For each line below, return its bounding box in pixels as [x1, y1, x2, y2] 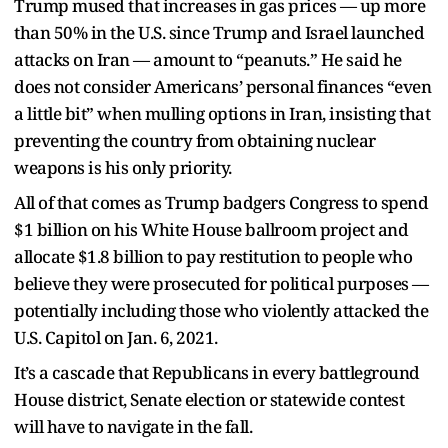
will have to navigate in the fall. [14, 415, 252, 439]
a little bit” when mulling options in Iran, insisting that [14, 102, 430, 126]
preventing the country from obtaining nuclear [14, 129, 376, 153]
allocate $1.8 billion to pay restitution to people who [14, 245, 412, 269]
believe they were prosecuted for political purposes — [14, 272, 429, 296]
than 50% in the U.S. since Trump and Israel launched [14, 21, 424, 45]
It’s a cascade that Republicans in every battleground [14, 361, 420, 385]
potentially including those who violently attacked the [14, 299, 428, 323]
